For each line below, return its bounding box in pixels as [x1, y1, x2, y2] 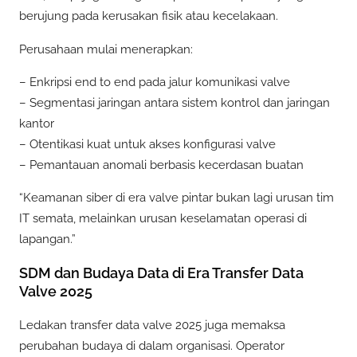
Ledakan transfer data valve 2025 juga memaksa [19, 317, 285, 332]
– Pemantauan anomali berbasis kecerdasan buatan [19, 157, 304, 172]
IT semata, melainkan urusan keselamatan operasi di [19, 210, 307, 226]
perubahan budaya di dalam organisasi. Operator [19, 338, 284, 353]
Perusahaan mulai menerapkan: [19, 41, 193, 57]
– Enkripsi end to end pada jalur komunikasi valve [19, 74, 290, 89]
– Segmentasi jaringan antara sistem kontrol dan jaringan [19, 95, 330, 110]
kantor [19, 116, 54, 131]
